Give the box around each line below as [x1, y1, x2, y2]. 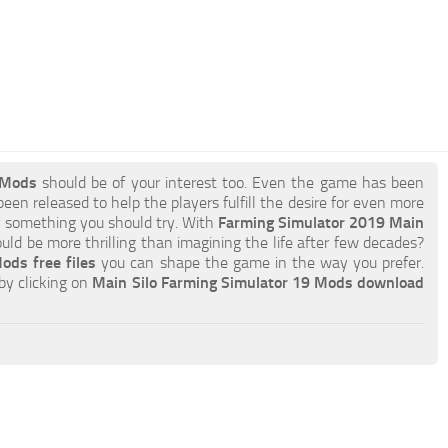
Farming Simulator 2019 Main [217, 213, 424, 232]
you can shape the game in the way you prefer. [96, 253, 425, 272]
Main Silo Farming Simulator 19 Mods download [92, 273, 425, 292]
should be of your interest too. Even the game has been [36, 173, 425, 192]
